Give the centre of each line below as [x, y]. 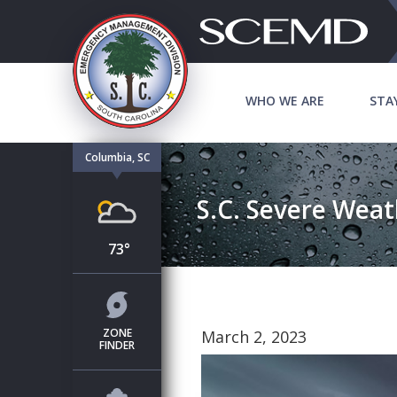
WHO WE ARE [285, 101]
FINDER [117, 345]
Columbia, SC [117, 157]
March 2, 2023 [254, 337]
